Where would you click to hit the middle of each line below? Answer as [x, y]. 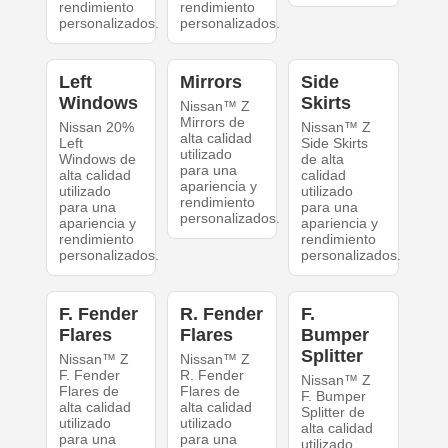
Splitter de [333, 412]
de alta [323, 159]
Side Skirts [335, 143]
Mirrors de [212, 122]
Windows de [97, 159]
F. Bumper [334, 396]
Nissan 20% [96, 127]
